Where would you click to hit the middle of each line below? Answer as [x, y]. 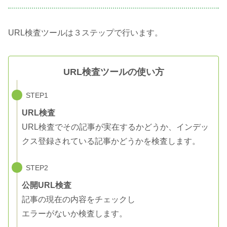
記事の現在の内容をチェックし [79, 199]
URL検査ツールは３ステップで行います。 [85, 33]
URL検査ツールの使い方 [113, 72]
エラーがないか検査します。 [74, 213]
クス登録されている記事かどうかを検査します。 [111, 141]
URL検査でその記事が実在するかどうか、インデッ [115, 127]
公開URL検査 [47, 185]
